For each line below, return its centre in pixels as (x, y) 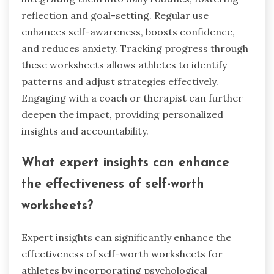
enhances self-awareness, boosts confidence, (128, 32)
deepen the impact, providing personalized (122, 115)
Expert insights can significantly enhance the (126, 237)
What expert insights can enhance (125, 163)
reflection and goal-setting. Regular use (115, 16)
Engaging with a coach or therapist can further (132, 98)
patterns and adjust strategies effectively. (120, 82)
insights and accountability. (85, 131)
